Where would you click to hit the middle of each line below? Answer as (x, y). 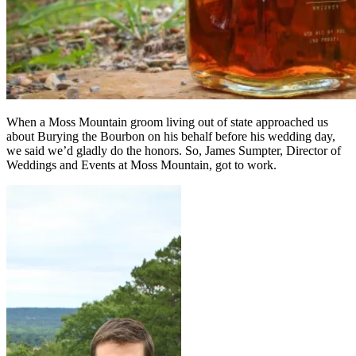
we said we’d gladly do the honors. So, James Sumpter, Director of (174, 150)
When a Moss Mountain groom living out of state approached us (167, 122)
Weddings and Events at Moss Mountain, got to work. (141, 164)
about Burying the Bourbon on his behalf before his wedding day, (171, 136)
